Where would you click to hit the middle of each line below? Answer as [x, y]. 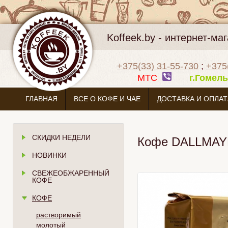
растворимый [59, 215]
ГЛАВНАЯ [41, 99]
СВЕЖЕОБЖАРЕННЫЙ [71, 173]
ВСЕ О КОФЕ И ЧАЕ [107, 99]
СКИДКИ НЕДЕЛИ [61, 137]
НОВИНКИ [49, 155]
